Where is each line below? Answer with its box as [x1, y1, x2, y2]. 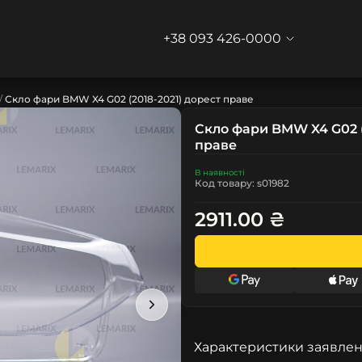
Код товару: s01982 [195, 177, 289, 189]
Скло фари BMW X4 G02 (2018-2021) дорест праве [5, 93, 254, 105]
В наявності [195, 167, 245, 178]
